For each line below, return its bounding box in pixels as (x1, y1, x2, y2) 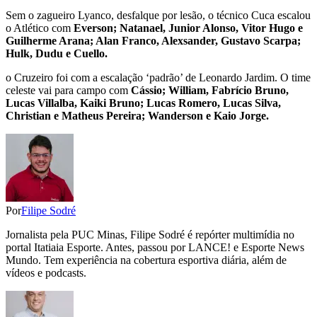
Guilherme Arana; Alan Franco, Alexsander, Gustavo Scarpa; (6, 35, 301, 47)
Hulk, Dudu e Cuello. (6, 47, 108, 60)
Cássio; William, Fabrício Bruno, (131, 84, 289, 97)
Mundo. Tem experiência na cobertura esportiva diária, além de (6, 254, 287, 267)
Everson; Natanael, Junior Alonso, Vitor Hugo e (74, 22, 303, 35)
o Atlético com (6, 22, 74, 35)
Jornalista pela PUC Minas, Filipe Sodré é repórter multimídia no (6, 229, 294, 241)
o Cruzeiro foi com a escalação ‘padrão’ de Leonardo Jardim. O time (6, 71, 311, 84)
